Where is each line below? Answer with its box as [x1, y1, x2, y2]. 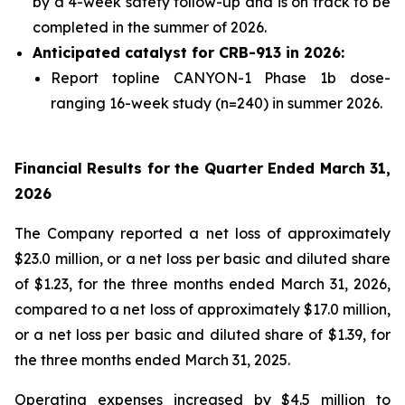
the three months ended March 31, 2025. [14, 351, 290, 370]
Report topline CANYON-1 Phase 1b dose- [51, 69, 391, 88]
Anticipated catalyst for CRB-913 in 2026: [33, 43, 344, 62]
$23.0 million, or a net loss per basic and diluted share [14, 250, 391, 268]
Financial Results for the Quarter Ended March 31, [14, 159, 391, 178]
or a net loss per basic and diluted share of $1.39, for [14, 325, 391, 344]
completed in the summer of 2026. [33, 18, 267, 37]
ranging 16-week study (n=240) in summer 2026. [51, 94, 386, 113]
